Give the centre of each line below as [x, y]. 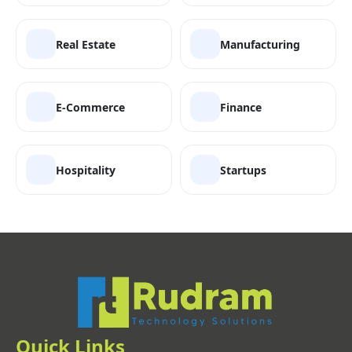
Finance [241, 107]
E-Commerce [90, 107]
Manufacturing [260, 44]
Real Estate [86, 44]
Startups [243, 170]
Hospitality [86, 170]
